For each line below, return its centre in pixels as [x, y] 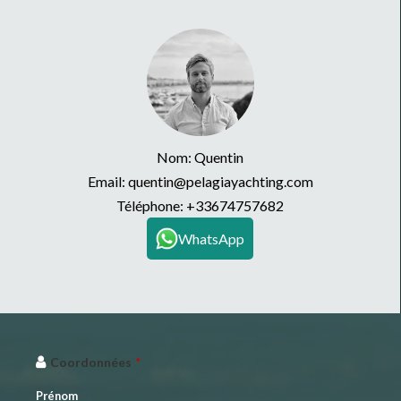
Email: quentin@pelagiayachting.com [200, 182]
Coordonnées [91, 363]
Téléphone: [151, 206]
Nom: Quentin [200, 158]
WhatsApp [211, 239]
